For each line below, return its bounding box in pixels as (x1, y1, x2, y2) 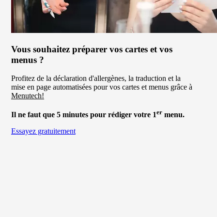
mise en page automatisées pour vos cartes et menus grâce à (11, 83, 192, 92)
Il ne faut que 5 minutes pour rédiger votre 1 (11, 110, 156, 119)
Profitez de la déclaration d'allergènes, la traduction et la (11, 74, 181, 83)
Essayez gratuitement (11, 126, 76, 135)
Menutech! (11, 92, 44, 100)
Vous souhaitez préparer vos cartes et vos (11, 44, 172, 54)
